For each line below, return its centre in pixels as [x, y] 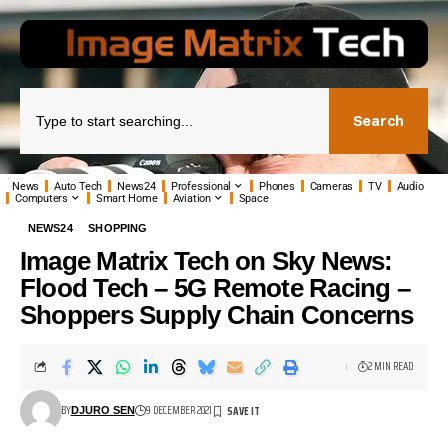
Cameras [331, 186]
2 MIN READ [390, 366]
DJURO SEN [102, 409]
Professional [201, 186]
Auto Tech [78, 186]
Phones [277, 186]
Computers [42, 198]
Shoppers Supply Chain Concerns [217, 314]
